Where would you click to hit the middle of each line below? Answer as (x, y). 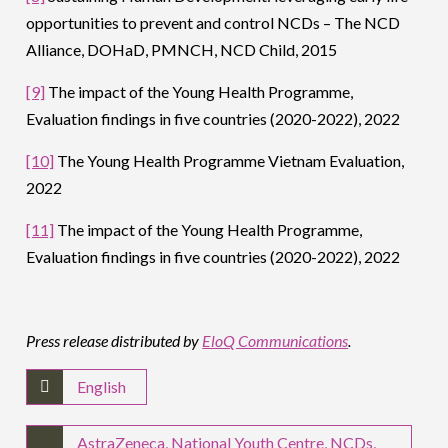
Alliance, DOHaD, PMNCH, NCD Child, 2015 (182, 50)
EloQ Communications (275, 341)
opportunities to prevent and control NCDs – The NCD (213, 23)
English (102, 387)
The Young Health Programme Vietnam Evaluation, (229, 161)
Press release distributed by (114, 341)
